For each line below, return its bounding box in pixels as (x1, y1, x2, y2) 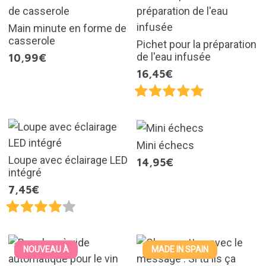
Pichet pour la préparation (137, 38, 256, 51)
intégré (8, 166, 42, 179)
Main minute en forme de (8, 22, 126, 35)
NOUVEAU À (23, 245, 69, 255)
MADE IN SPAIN (151, 245, 208, 255)
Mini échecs (137, 139, 194, 152)
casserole (8, 34, 55, 47)
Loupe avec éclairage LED (8, 154, 128, 167)
